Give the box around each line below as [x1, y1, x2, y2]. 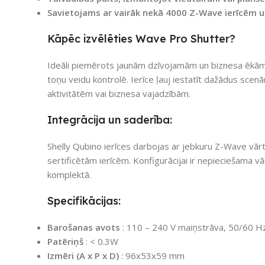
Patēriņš [47, 235, 83, 247]
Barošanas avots [47, 221, 120, 233]
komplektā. [47, 168, 91, 180]
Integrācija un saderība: [47, 112, 172, 127]
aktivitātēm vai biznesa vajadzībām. [47, 87, 190, 99]
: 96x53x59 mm [119, 249, 185, 261]
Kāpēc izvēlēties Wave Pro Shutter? [47, 31, 235, 46]
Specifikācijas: [47, 193, 121, 208]
